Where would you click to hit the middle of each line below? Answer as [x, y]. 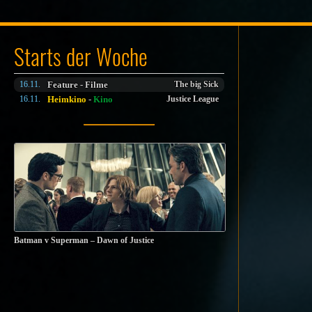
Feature [63, 85]
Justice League [193, 99]
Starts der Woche [81, 56]
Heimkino [67, 99]
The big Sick [197, 85]
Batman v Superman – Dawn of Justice [84, 241]
